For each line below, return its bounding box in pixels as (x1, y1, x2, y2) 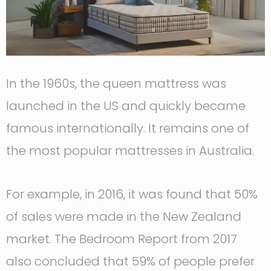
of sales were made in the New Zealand (6, 207, 241, 225)
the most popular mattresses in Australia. (6, 142, 257, 159)
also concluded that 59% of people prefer (6, 252, 255, 270)
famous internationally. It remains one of (6, 119, 249, 137)
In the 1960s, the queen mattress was (6, 74, 226, 92)
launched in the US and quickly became (6, 97, 246, 114)
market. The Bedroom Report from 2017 (6, 230, 237, 247)
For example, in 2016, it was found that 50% (6, 185, 258, 203)
